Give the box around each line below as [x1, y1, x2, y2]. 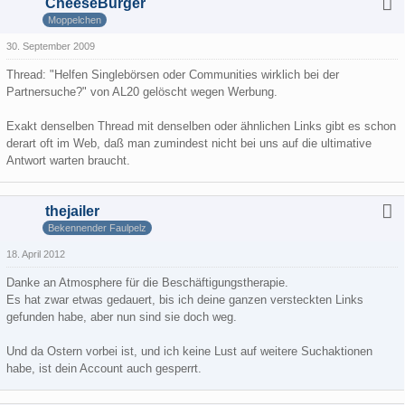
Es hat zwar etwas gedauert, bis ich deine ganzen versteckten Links [6, 293, 363, 306]
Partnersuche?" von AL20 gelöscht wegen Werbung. [6, 85, 278, 99]
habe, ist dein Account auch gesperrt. [6, 362, 202, 375]
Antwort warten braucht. [6, 154, 130, 167]
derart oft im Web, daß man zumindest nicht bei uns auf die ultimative [6, 137, 372, 150]
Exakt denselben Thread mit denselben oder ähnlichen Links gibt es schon [6, 119, 396, 133]
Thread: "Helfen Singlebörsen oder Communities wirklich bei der [6, 68, 339, 81]
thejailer [45, 203, 99, 219]
